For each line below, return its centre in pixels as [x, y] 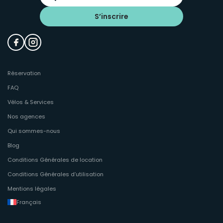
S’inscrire [111, 16]
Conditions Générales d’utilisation [56, 174]
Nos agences [26, 116]
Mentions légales [32, 188]
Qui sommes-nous [34, 131]
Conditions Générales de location [55, 160]
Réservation [24, 73]
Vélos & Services [31, 102]
